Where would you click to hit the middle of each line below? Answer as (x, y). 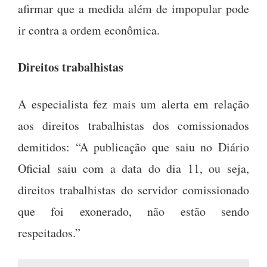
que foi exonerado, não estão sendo (133, 211)
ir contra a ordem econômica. (89, 30)
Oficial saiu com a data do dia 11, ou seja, (133, 168)
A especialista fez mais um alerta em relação (133, 104)
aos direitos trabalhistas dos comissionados (133, 125)
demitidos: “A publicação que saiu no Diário (133, 147)
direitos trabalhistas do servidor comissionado (133, 190)
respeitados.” (49, 232)
